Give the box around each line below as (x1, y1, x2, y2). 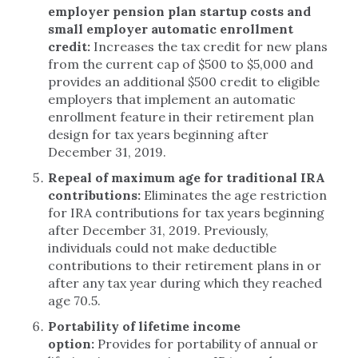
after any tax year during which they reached (48, 275, 322, 291)
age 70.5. (48, 292, 104, 308)
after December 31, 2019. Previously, (48, 222, 268, 238)
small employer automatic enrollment (48, 21, 293, 37)
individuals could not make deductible (48, 240, 276, 256)
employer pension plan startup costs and (48, 3, 311, 19)
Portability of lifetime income (48, 318, 241, 334)
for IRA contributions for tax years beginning (48, 205, 324, 221)
